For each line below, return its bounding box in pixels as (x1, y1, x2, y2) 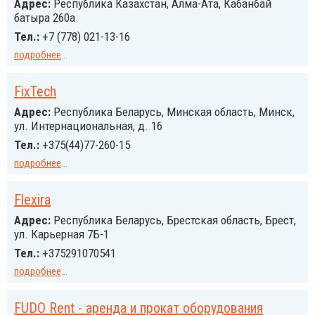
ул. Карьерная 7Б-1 (14, 227, 109, 241)
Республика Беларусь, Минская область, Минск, (51, 105, 295, 119)
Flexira (14, 191, 51, 208)
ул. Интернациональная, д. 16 (14, 119, 162, 133)
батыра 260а (14, 11, 75, 25)
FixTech (14, 83, 56, 100)
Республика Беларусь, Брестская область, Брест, (51, 213, 296, 227)
